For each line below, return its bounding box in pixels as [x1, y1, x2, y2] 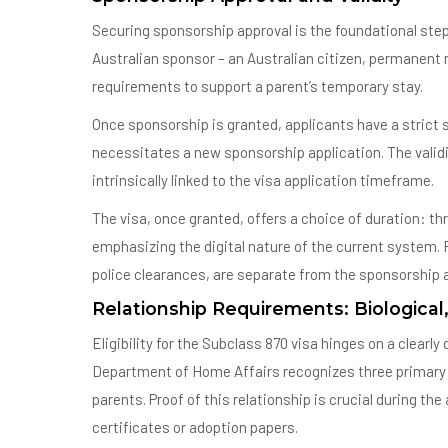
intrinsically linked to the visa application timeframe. [92, 170, 434, 189]
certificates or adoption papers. [92, 417, 298, 436]
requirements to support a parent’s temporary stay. [92, 76, 423, 95]
